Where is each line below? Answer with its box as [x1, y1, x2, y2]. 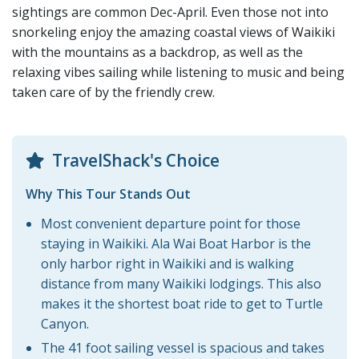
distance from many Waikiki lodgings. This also [41, 274, 321, 292]
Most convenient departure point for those [41, 214, 301, 232]
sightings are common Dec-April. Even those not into [12, 3, 329, 22]
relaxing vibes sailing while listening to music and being [12, 63, 345, 82]
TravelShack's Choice [44, 149, 220, 172]
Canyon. [41, 314, 89, 333]
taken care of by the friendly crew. [12, 83, 215, 102]
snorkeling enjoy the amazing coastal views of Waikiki [12, 23, 335, 42]
